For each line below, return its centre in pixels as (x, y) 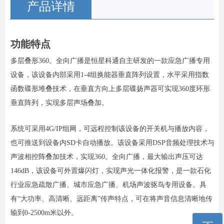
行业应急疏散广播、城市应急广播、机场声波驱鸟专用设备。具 (108, 185)
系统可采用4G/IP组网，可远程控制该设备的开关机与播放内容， (110, 129)
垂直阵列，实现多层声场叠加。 (59, 103)
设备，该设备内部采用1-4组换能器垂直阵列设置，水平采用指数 (110, 75)
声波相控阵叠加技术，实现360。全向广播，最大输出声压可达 (107, 157)
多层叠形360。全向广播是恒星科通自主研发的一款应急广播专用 (110, 61)
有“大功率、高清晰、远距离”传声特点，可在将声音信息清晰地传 (111, 199)
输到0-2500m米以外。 (44, 213)
